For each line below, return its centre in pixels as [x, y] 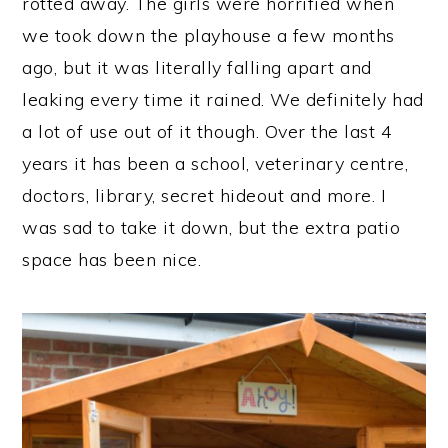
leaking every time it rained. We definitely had [223, 99]
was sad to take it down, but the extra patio [211, 227]
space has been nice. [112, 259]
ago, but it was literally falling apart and [197, 67]
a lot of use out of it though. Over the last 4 [207, 131]
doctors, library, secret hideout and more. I [204, 195]
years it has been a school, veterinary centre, [215, 163]
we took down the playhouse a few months [208, 35]
